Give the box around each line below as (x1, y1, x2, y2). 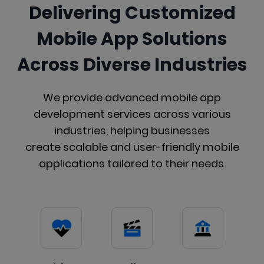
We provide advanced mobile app (43, 90, 221, 105)
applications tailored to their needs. (38, 156, 226, 171)
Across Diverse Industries (16, 52, 247, 77)
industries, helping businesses (54, 123, 210, 138)
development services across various (33, 106, 231, 121)
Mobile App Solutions (37, 26, 227, 51)
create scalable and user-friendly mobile (25, 139, 239, 154)
